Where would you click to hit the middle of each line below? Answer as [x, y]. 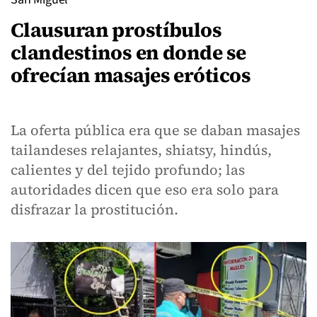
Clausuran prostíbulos [116, 30]
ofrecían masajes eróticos [131, 75]
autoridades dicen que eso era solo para [145, 190]
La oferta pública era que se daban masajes [155, 130]
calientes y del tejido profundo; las [128, 170]
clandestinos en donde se [128, 52]
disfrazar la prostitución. [94, 209]
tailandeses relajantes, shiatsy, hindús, [141, 150]
